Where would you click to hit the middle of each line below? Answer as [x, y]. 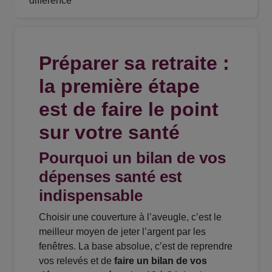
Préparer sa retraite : [134, 63]
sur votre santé [109, 133]
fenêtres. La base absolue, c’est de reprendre [136, 246]
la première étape [119, 87]
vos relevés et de [76, 261]
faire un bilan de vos [161, 261]
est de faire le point [129, 110]
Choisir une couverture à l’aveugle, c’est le [130, 217]
